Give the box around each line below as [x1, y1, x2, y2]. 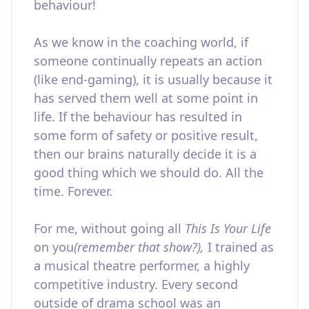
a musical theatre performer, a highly [34, 257, 250, 274]
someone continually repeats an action [34, 52, 262, 69]
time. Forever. [34, 183, 116, 199]
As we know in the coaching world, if [34, 34, 248, 50]
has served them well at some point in [34, 90, 258, 106]
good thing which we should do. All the [34, 164, 263, 181]
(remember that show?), [74, 239, 208, 255]
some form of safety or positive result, [34, 127, 258, 143]
